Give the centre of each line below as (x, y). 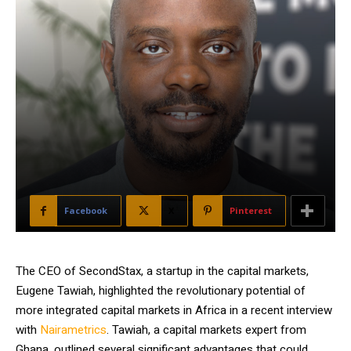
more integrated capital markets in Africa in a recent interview (174, 310)
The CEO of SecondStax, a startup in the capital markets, (162, 271)
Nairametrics (73, 330)
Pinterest (251, 210)
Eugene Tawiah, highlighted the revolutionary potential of (161, 291)
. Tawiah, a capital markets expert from (206, 330)
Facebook (86, 210)
